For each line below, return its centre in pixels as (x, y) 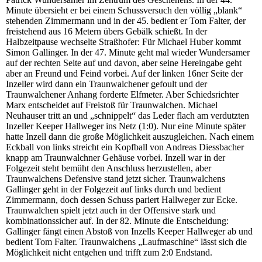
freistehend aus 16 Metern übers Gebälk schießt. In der (106, 32)
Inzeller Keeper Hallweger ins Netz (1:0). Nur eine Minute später (126, 126)
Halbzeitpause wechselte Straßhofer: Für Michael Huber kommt (123, 42)
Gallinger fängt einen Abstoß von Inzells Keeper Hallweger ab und (129, 232)
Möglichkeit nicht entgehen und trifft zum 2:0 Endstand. (109, 253)
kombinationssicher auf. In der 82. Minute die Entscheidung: (117, 221)
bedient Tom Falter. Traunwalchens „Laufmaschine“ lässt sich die (126, 242)
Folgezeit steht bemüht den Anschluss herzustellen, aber (108, 168)
